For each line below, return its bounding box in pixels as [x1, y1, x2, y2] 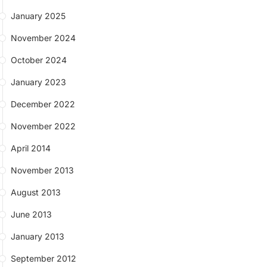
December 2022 [10, 99, 75, 109]
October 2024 [10, 55, 67, 65]
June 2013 [10, 209, 52, 219]
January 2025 [10, 11, 66, 21]
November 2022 [10, 121, 76, 131]
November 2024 [10, 33, 76, 43]
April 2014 [10, 143, 51, 153]
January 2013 [10, 231, 64, 241]
